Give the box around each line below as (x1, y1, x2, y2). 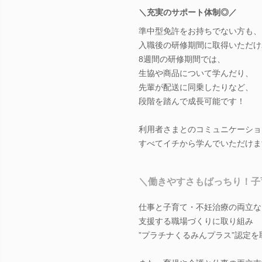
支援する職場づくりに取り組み (139, 216, 253, 226)
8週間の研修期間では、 (139, 54, 225, 64)
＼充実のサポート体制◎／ (139, 7, 237, 17)
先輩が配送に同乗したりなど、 (139, 82, 253, 92)
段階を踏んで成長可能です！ (139, 96, 245, 106)
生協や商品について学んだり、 (139, 68, 253, 78)
